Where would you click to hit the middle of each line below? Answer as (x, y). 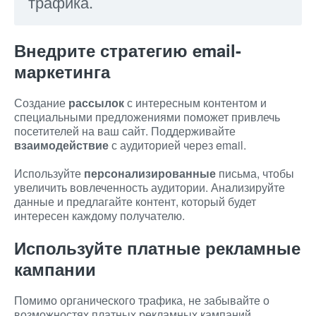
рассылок (96, 103)
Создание (41, 103)
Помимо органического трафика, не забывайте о (142, 300)
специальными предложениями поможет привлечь (147, 117)
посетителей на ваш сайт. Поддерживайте (125, 131)
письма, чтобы (255, 173)
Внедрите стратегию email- (128, 50)
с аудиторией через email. (177, 145)
